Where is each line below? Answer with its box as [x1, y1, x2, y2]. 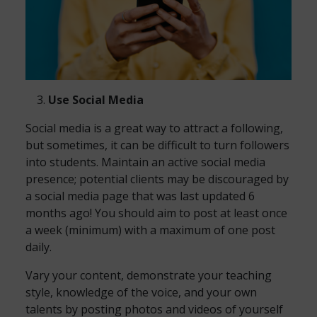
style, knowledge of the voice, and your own [25, 284, 257, 300]
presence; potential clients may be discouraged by [25, 171, 289, 187]
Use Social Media [48, 92, 144, 108]
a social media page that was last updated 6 [25, 188, 255, 204]
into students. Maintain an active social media [25, 154, 265, 170]
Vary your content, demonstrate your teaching [25, 267, 272, 283]
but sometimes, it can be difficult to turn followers [25, 137, 289, 153]
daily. [25, 239, 52, 255]
